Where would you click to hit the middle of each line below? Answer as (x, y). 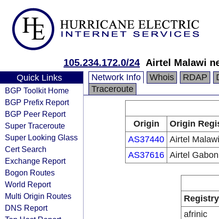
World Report (28, 184)
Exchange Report (35, 161)
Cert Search (26, 149)
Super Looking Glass (41, 137)
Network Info (116, 77)
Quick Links (39, 78)
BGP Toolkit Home (37, 90)
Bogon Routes (30, 173)
